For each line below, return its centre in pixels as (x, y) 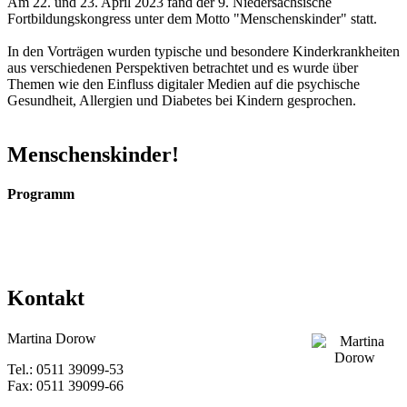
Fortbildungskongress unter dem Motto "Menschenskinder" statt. (192, 18)
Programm (41, 194)
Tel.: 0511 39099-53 (65, 369)
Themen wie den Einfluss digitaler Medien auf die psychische (184, 84)
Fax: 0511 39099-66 (65, 385)
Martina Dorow (52, 338)
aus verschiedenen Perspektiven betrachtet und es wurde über (183, 67)
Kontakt (46, 298)
